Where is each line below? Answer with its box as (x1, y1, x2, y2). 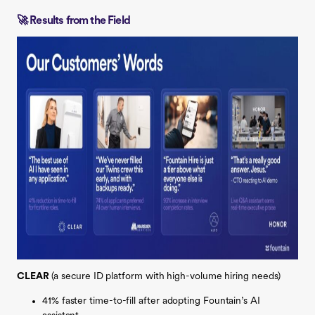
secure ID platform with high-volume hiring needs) (58, 271, 281, 282)
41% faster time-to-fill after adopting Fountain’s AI (42, 295, 260, 307)
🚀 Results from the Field (17, 15, 130, 27)
